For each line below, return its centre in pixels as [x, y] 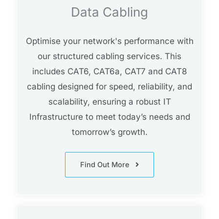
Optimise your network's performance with [109, 41]
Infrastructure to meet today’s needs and [109, 117]
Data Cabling [109, 12]
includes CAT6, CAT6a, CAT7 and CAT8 [109, 72]
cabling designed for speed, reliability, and [109, 87]
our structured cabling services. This [109, 56]
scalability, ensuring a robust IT [109, 102]
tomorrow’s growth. [109, 132]
